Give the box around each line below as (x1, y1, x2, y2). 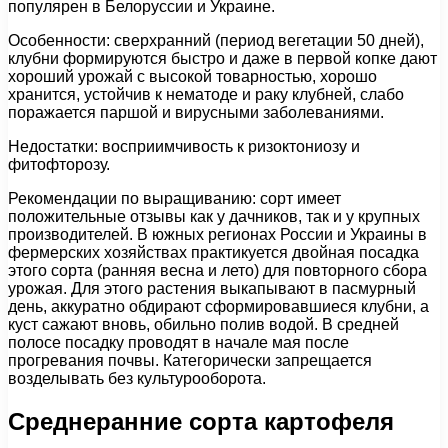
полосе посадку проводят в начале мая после (8, 333, 349, 351)
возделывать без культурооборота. (8, 369, 266, 387)
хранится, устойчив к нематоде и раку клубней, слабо (8, 85, 404, 103)
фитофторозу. (8, 155, 110, 173)
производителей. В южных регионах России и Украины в (8, 225, 427, 243)
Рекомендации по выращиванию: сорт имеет (8, 189, 341, 207)
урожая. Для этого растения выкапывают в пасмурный (8, 279, 416, 297)
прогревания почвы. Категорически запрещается (8, 351, 372, 369)
